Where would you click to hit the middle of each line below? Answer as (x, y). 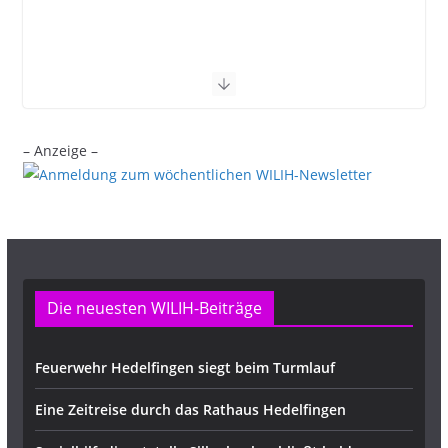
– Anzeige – (60, 150)
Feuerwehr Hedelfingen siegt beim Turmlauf (184, 367)
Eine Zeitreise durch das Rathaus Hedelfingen (190, 409)
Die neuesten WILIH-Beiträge (154, 308)
